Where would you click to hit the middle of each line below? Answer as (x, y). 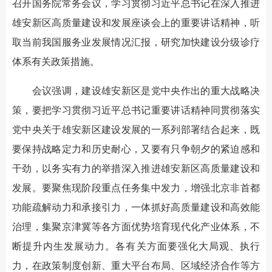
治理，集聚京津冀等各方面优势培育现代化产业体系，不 (136, 227)
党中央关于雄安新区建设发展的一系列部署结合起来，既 (136, 130)
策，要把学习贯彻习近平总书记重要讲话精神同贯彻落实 (136, 110)
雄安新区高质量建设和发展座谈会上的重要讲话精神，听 (136, 23)
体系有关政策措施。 (56, 62)
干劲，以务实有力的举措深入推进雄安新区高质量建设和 (136, 168)
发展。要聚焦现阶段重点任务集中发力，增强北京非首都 (136, 188)
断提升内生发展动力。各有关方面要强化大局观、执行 (136, 246)
